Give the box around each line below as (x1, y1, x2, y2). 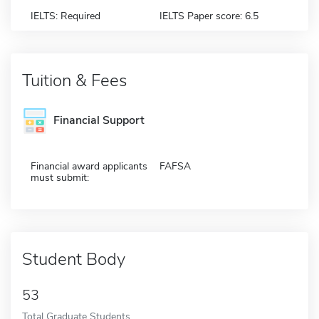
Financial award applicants (31, 159, 147, 173)
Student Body (22, 247, 125, 271)
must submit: (31, 170, 89, 184)
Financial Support (53, 113, 145, 128)
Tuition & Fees (22, 68, 127, 92)
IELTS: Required (31, 9, 100, 23)
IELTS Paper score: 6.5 (159, 9, 258, 23)
